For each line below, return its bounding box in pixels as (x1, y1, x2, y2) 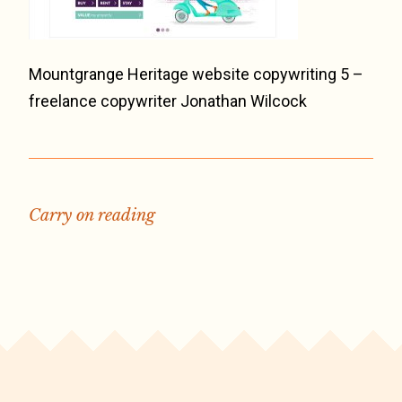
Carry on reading (29, 205, 155, 225)
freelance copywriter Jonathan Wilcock (29, 92, 307, 110)
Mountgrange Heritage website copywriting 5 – (29, 65, 363, 83)
